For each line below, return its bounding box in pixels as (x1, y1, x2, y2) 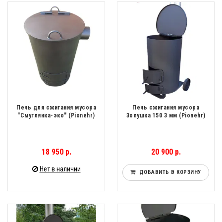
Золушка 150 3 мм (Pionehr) (126, 112, 206, 119)
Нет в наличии (39, 165, 81, 173)
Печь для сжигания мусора (16, 104, 96, 111)
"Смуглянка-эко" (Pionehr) (17, 112, 95, 119)
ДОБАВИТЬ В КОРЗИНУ (135, 169, 201, 176)
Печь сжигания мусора (132, 104, 199, 111)
